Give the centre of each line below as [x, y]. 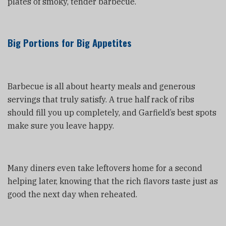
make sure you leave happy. [61, 125]
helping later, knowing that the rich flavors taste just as [113, 181]
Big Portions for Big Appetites [70, 42]
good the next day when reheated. [72, 194]
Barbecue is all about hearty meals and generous [101, 86]
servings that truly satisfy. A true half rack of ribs [101, 99]
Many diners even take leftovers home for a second [105, 168]
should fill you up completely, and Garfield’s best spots [112, 112]
